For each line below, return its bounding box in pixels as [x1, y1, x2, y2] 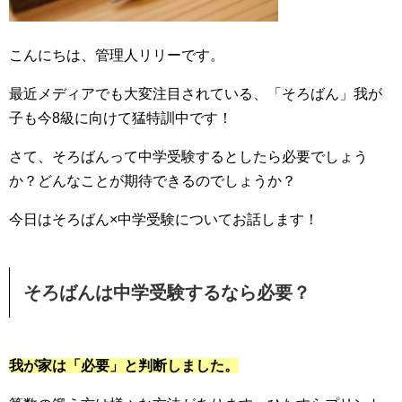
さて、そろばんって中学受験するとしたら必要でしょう [9, 149, 368, 164]
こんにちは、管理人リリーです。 [9, 48, 224, 63]
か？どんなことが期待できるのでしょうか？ [9, 173, 296, 188]
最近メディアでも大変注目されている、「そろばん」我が [9, 86, 382, 101]
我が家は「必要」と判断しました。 [9, 358, 239, 373]
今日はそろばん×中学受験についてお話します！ [9, 212, 319, 227]
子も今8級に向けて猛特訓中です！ [9, 110, 232, 126]
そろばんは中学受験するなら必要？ [23, 283, 310, 302]
